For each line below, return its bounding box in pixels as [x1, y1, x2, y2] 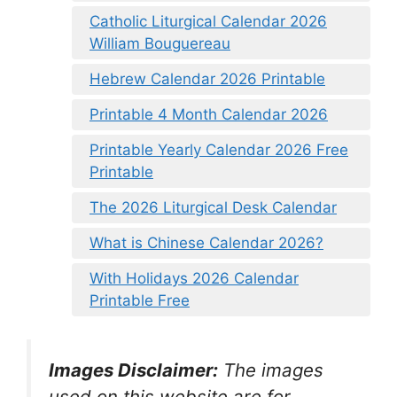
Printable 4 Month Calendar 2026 [90, 105, 328, 123]
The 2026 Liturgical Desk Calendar [90, 198, 337, 216]
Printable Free [90, 292, 190, 309]
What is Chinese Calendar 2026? [90, 234, 323, 252]
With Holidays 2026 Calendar [90, 269, 299, 287]
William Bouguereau [90, 35, 230, 52]
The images [223, 358, 323, 381]
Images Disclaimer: [49, 358, 218, 381]
